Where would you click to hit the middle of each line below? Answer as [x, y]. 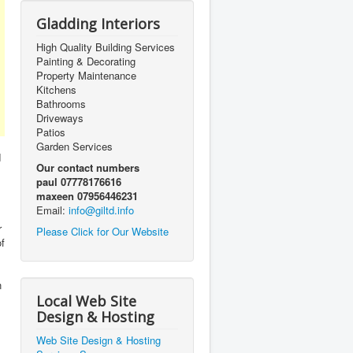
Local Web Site [86, 301]
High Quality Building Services [106, 46]
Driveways [60, 117]
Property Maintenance [86, 75]
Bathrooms [61, 103]
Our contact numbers [88, 167]
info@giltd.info [101, 210]
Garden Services [74, 146]
